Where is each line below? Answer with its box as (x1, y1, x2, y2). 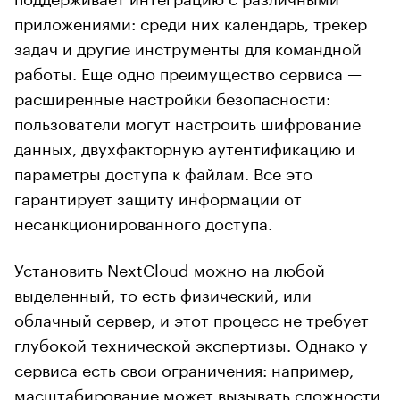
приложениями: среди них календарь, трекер (14, 8, 367, 34)
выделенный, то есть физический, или (14, 279, 312, 305)
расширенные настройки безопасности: (14, 83, 330, 109)
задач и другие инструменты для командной (14, 33, 362, 59)
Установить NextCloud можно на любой (14, 254, 325, 280)
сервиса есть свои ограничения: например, (14, 354, 354, 380)
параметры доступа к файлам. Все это (14, 158, 312, 184)
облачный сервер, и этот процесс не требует (14, 304, 369, 330)
